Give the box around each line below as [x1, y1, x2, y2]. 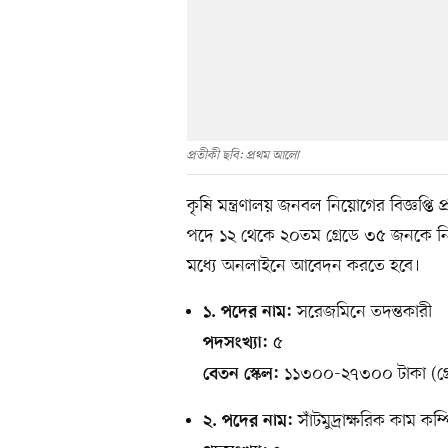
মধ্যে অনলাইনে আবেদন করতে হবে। [187, 253, 420, 278]
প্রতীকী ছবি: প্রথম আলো [187, 146, 299, 164]
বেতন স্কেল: [203, 364, 279, 385]
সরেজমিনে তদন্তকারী [292, 299, 432, 324]
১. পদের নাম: [203, 302, 292, 323]
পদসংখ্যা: [203, 333, 268, 354]
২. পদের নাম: [203, 411, 293, 432]
